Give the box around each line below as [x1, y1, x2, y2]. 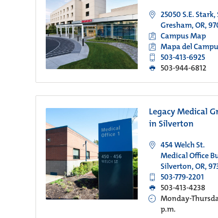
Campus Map [160, 31, 206, 41]
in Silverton [148, 118, 194, 129]
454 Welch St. [160, 140, 205, 150]
